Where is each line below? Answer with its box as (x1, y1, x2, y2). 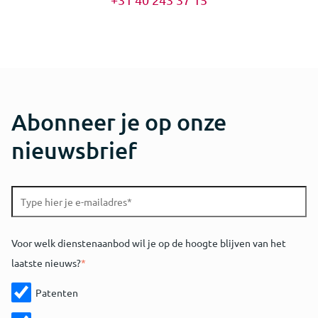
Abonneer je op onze (11, 108, 226, 136)
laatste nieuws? (11, 256, 81, 270)
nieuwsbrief (11, 136, 137, 165)
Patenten (35, 285, 78, 299)
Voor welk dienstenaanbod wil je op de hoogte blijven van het (11, 236, 286, 250)
